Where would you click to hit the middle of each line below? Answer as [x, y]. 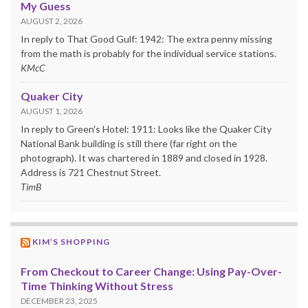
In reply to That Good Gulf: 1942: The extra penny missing [146, 38]
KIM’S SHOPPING [71, 241]
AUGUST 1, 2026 [52, 111]
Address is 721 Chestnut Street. [91, 172]
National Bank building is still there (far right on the [129, 143]
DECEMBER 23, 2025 [59, 300]
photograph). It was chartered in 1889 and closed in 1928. [144, 157]
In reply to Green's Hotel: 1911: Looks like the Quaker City [146, 129]
